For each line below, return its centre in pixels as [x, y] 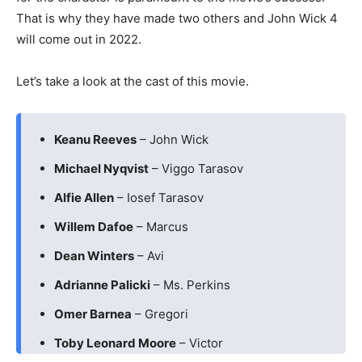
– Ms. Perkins [190, 285]
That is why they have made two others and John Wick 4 [177, 18]
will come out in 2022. [79, 39]
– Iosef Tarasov [159, 198]
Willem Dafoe [94, 227]
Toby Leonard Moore [115, 343]
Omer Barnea [93, 314]
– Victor [200, 343]
